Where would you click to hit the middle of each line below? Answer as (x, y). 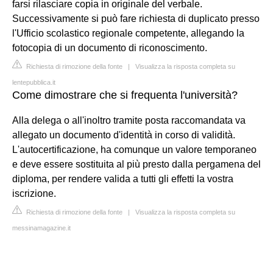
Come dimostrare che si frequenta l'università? (125, 95)
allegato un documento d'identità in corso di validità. (124, 135)
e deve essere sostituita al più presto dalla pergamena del (136, 164)
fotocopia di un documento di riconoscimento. (110, 48)
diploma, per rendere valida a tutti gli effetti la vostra (123, 179)
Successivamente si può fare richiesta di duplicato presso (136, 18)
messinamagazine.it (41, 228)
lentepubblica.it (34, 82)
